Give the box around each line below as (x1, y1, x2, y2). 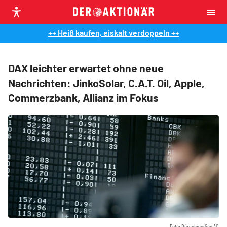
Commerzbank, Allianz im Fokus (8, 91, 159, 104)
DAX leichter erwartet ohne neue (8, 62, 164, 74)
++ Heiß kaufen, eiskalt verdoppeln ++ (48, 28, 179, 37)
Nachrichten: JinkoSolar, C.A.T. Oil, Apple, (8, 77, 205, 89)
